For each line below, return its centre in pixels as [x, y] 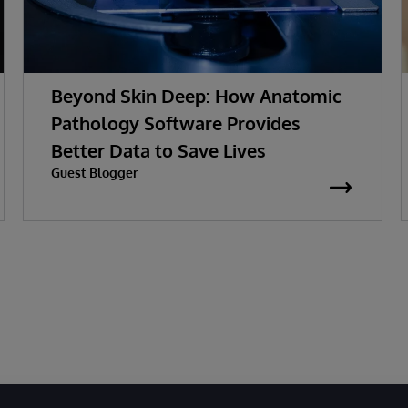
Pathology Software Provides [175, 122]
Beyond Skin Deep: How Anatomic [196, 95]
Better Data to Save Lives [158, 150]
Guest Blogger [94, 172]
